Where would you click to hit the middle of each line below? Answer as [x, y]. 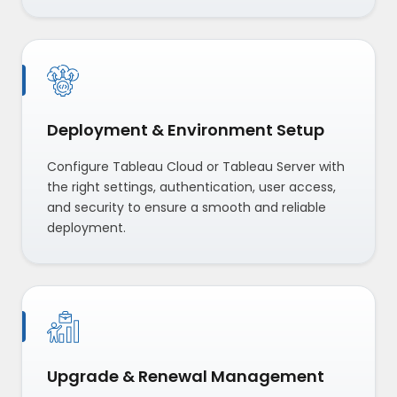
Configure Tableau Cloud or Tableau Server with [196, 167]
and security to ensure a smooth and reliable [187, 208]
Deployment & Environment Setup [186, 130]
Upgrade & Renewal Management [186, 377]
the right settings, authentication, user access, [191, 187]
